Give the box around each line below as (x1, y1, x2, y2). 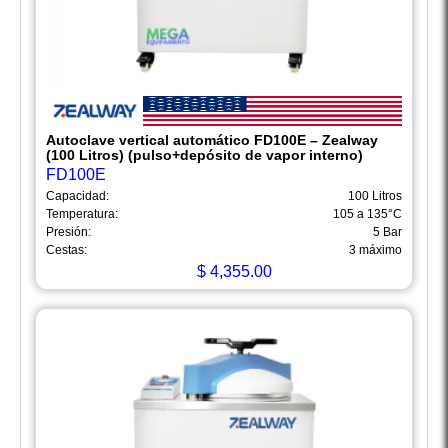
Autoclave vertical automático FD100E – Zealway (46, 132, 378, 149)
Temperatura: (46, 207, 118, 222)
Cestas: (46, 243, 87, 258)
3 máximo (349, 243, 402, 258)
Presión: (46, 225, 91, 240)
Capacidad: (46, 189, 109, 204)
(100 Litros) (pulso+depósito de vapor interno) (46, 147, 363, 164)
